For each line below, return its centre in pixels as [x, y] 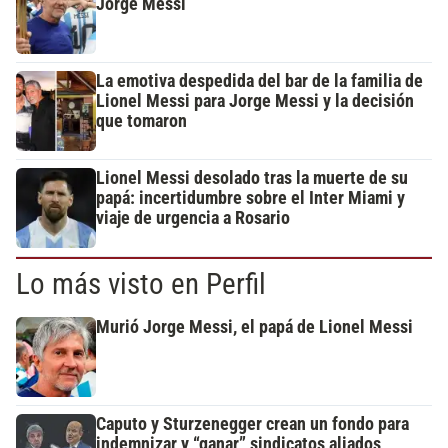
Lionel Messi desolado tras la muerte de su [252, 178]
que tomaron [141, 121]
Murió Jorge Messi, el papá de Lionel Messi [254, 327]
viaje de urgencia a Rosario [193, 218]
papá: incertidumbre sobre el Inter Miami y [250, 198]
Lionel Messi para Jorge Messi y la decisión [255, 101]
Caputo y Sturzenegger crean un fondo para [252, 424]
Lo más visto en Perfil [141, 284]
